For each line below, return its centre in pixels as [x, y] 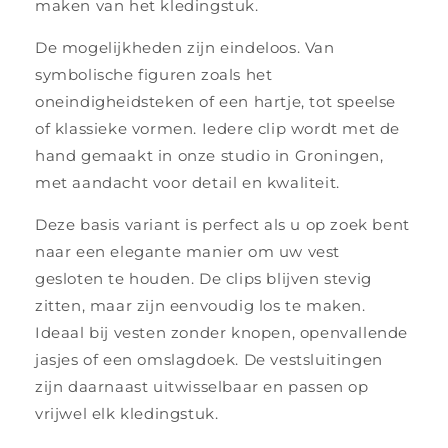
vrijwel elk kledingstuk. [127, 413]
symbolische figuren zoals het [154, 74]
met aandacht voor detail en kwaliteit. [187, 182]
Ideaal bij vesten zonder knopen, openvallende [222, 332]
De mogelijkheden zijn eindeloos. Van [185, 47]
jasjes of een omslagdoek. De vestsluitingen [209, 359]
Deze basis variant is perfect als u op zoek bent [222, 224]
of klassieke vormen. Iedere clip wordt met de [218, 128]
